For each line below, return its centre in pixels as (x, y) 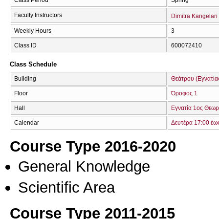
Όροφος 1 (184, 93)
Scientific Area (66, 187)
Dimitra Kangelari (194, 16)
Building (25, 79)
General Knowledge (84, 166)
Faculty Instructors (38, 15)
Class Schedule (33, 65)
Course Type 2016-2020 (93, 146)
